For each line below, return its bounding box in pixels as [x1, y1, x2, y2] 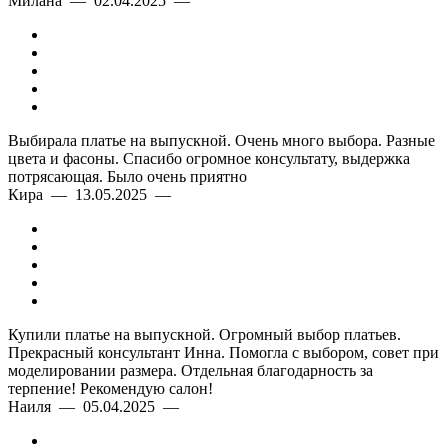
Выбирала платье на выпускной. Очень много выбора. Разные [8, 132, 435, 149]
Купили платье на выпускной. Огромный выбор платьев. [8, 326, 401, 343]
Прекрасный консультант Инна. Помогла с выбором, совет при [8, 344, 439, 361]
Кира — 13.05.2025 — [8, 186, 179, 203]
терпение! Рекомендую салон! [8, 380, 213, 397]
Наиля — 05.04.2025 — [8, 398, 187, 415]
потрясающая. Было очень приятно [8, 168, 247, 185]
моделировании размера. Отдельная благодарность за [8, 362, 373, 379]
